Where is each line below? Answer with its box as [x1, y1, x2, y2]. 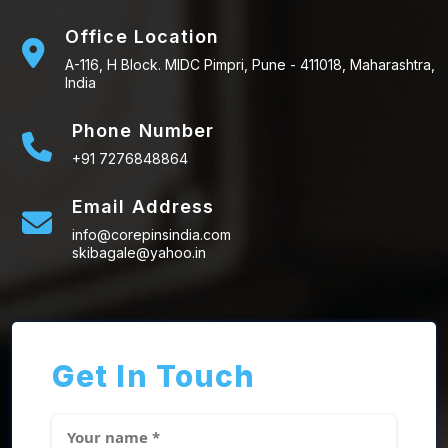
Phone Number [72, 120, 215, 142]
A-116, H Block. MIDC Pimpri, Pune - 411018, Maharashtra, [65, 56, 435, 74]
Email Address [72, 196, 215, 218]
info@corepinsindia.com [72, 226, 231, 244]
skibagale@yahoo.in [72, 244, 206, 262]
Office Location [65, 26, 220, 48]
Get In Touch [52, 358, 256, 395]
